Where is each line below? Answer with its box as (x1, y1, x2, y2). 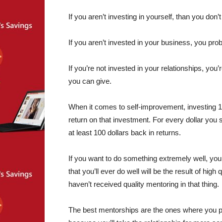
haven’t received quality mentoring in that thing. (68, 180, 219, 188)
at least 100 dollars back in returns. (68, 128, 181, 137)
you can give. (68, 77, 111, 85)
